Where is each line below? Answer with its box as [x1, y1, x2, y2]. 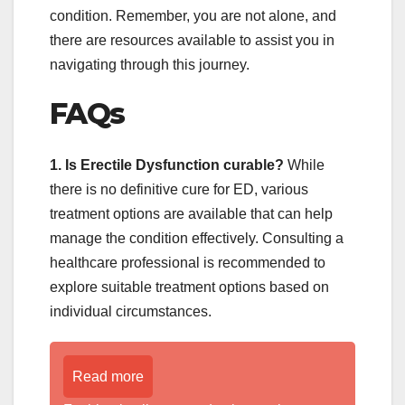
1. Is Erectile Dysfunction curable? [50, 156, 284, 173]
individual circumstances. [50, 303, 212, 319]
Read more [72, 368, 144, 384]
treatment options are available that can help [50, 205, 333, 221]
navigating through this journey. [50, 57, 250, 73]
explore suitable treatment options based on [50, 278, 329, 295]
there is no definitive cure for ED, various [50, 181, 308, 197]
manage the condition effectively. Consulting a [50, 230, 344, 246]
